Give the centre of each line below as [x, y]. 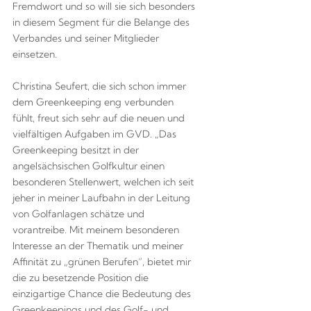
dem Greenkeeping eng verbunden [93, 102]
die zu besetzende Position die [80, 278]
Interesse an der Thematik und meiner [98, 246]
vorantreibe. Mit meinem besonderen [95, 230]
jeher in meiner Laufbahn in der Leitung [101, 198]
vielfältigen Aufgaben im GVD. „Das [94, 134]
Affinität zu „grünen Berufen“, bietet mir [101, 262]
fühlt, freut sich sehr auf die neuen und [98, 118]
